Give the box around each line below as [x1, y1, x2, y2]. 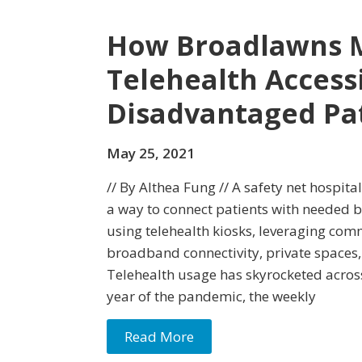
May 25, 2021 [107, 144, 195, 162]
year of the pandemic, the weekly [107, 287, 316, 305]
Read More [124, 327, 194, 346]
